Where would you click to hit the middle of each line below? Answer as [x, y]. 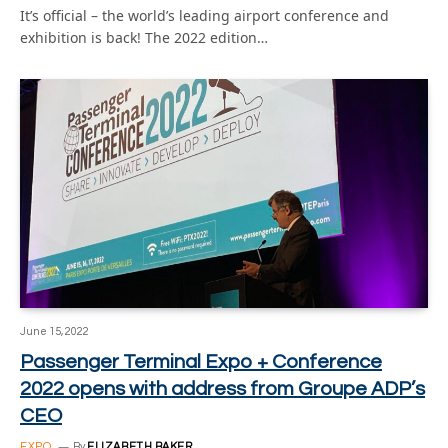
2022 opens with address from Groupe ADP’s [222, 389]
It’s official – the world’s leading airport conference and [204, 15]
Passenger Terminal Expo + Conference [201, 362]
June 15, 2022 [54, 331]
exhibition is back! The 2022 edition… [144, 37]
